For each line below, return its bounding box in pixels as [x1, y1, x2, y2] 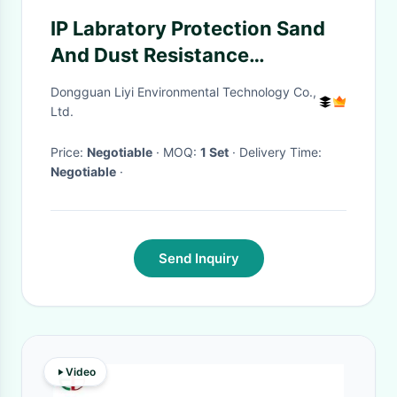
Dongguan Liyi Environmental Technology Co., [51, 84, 316, 99]
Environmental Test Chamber [51, 70, 329, 93]
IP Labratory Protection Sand [51, 17, 325, 40]
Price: [51, 144, 87, 160]
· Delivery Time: [239, 144, 322, 160]
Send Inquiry [158, 250, 239, 267]
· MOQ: [163, 144, 200, 160]
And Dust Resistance [51, 43, 249, 66]
